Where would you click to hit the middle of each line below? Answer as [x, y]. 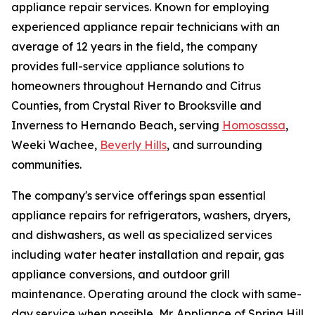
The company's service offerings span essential [139, 196]
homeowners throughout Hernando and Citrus [136, 86]
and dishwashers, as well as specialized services [142, 235]
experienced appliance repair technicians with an [146, 27]
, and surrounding [214, 145]
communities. [46, 165]
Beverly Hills [133, 145]
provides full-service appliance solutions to [128, 66]
